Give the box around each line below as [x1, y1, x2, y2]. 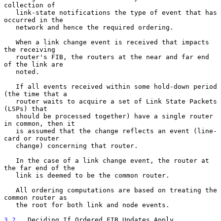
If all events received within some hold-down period [4, 82, 16, 90]
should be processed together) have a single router [4, 112, 16, 120]
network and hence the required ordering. [4, 23, 16, 31]
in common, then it [4, 119, 75, 127]
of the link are [4, 60, 63, 68]
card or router [4, 134, 59, 142]
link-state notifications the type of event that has [4, 8, 16, 16]
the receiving [4, 45, 55, 53]
